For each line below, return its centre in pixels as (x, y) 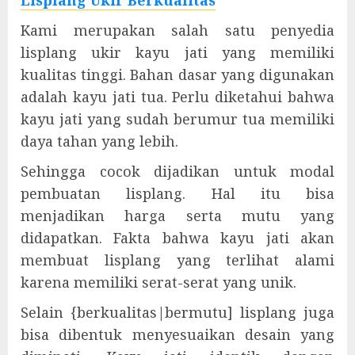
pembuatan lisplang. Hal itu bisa (177, 193)
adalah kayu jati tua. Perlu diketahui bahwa (177, 97)
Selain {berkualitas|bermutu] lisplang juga (177, 312)
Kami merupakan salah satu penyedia (177, 30)
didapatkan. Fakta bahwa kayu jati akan (177, 238)
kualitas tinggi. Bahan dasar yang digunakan (177, 74)
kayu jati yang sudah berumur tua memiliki (177, 119)
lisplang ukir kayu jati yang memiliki (177, 52)
